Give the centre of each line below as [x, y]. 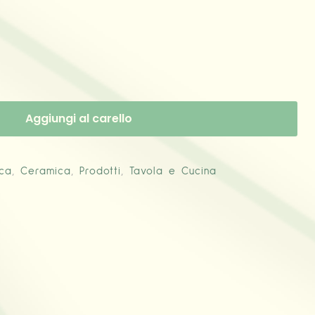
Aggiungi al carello [79, 118]
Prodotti [101, 171]
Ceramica [46, 171]
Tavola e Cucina [173, 171]
